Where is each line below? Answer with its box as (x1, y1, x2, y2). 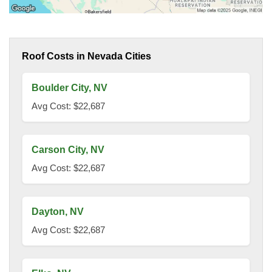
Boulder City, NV (32, 83, 107, 93)
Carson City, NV (32, 144, 104, 155)
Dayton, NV (32, 206, 84, 217)
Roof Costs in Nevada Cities (22, 51, 151, 62)
